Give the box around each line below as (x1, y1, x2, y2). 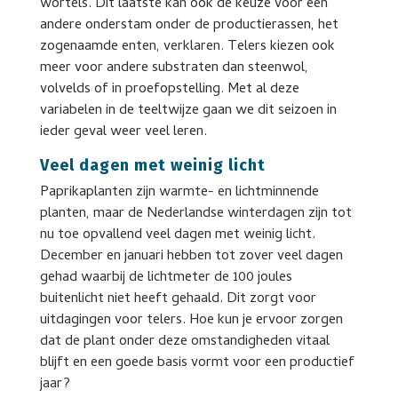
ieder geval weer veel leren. (39, 121, 207, 144)
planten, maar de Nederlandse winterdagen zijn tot (39, 203, 352, 226)
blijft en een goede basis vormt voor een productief (39, 352, 354, 375)
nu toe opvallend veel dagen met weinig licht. (39, 224, 315, 247)
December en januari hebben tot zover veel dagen (39, 245, 343, 268)
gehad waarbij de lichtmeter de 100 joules (39, 267, 292, 290)
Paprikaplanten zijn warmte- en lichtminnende (39, 181, 319, 204)
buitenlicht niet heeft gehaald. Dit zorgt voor (39, 288, 316, 311)
